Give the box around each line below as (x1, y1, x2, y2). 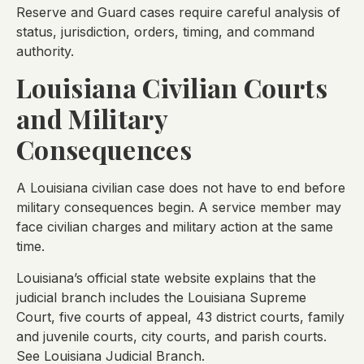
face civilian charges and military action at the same (16, 219, 333, 236)
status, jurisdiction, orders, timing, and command (16, 23, 314, 40)
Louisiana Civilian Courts (16, 70, 328, 106)
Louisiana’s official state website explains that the (16, 269, 316, 286)
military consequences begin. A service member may (16, 199, 341, 216)
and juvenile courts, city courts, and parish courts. (16, 327, 327, 344)
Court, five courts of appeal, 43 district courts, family (16, 308, 344, 325)
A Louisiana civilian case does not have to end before (16, 180, 345, 197)
